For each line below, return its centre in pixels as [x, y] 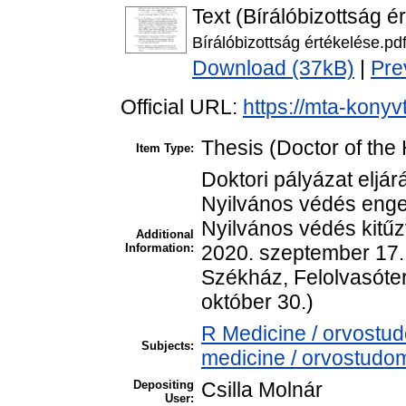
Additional [165, 235]
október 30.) [257, 302]
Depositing [164, 385]
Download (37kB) [273, 68]
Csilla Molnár [262, 390]
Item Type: [165, 149]
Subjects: [168, 346]
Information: [159, 248]
